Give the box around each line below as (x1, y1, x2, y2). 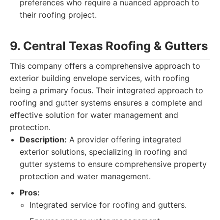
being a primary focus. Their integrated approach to (10, 85, 203, 95)
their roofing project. (20, 10, 97, 20)
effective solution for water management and (10, 110, 178, 120)
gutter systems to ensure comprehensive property (20, 159, 207, 169)
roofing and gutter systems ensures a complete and (10, 98, 202, 108)
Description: (20, 135, 67, 144)
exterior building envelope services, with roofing (10, 73, 190, 83)
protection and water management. (20, 171, 151, 181)
